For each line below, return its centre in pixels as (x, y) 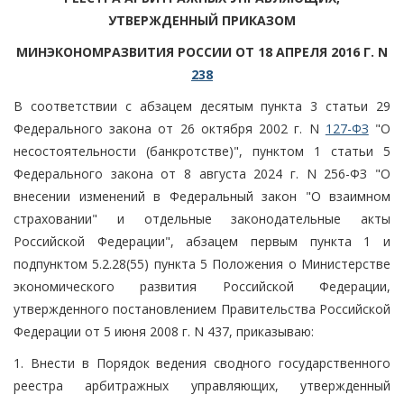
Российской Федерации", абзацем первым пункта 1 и (202, 241)
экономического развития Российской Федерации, (202, 286)
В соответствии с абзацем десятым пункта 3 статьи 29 (202, 106)
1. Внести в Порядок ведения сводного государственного (202, 363)
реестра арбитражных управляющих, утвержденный (202, 385)
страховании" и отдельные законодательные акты (202, 218)
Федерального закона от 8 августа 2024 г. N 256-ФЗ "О (202, 173)
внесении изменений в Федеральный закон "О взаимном (202, 196)
